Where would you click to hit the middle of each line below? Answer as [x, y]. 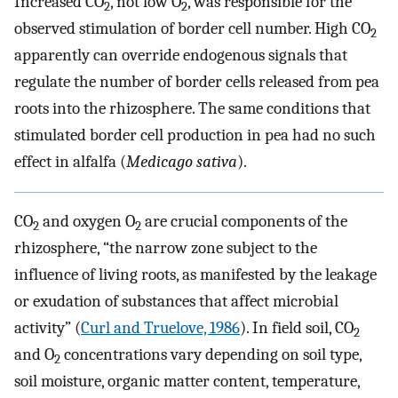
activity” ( [48, 328]
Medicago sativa [182, 162]
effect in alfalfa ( [70, 162]
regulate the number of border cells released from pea [197, 82]
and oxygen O [87, 222]
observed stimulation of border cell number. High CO [192, 29]
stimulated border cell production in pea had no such [195, 135]
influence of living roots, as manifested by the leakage [195, 275]
